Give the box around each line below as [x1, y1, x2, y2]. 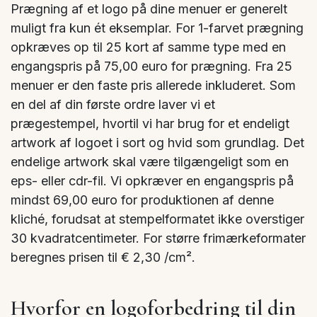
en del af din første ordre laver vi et [11, 97, 215, 113]
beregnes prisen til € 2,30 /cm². [11, 250, 195, 265]
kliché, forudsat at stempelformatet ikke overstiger [11, 212, 304, 227]
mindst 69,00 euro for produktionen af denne [11, 192, 274, 208]
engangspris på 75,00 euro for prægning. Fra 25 [11, 59, 292, 74]
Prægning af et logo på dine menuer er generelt [11, 1, 287, 17]
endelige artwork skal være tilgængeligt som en [11, 154, 289, 170]
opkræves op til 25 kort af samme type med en [11, 40, 286, 55]
